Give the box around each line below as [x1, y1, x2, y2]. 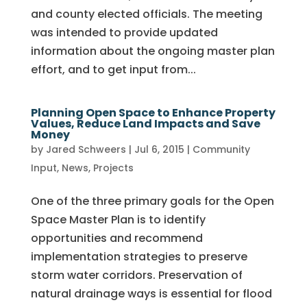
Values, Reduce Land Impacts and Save [30, 116, 260, 132]
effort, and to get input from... [30, 62, 196, 77]
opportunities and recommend [30, 230, 203, 246]
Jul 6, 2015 [134, 143, 184, 156]
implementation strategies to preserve [30, 249, 247, 265]
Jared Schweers [45, 143, 126, 156]
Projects [93, 161, 134, 175]
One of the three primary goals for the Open [30, 193, 274, 209]
